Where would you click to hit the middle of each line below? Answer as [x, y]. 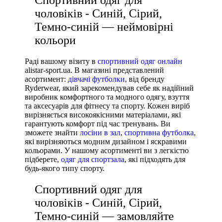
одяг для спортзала [93, 159]
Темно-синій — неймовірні [104, 27]
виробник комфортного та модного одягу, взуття [107, 97]
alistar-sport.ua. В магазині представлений [94, 70]
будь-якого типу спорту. [65, 168]
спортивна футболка [159, 132]
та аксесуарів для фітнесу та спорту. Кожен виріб [107, 106]
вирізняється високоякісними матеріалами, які [103, 114]
